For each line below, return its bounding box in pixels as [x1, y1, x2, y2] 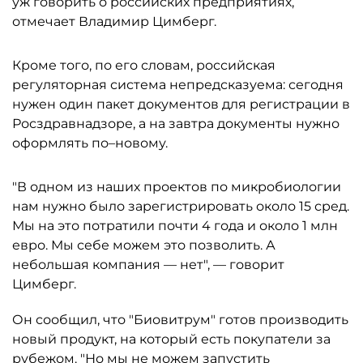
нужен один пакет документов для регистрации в [12, 96, 350, 112]
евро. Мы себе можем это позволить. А [12, 237, 275, 253]
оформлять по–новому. [12, 135, 168, 151]
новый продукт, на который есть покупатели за [12, 331, 331, 347]
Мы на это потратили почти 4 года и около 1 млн [12, 218, 338, 233]
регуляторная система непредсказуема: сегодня [12, 77, 344, 92]
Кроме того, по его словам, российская [12, 58, 275, 73]
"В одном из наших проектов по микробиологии [12, 179, 341, 194]
